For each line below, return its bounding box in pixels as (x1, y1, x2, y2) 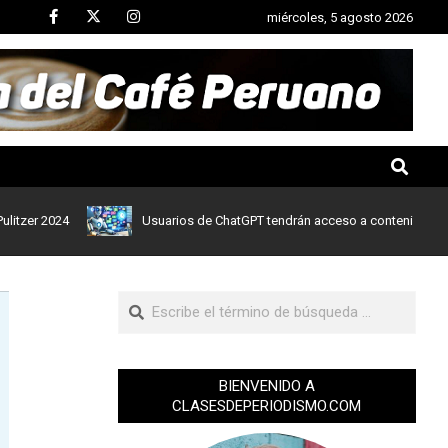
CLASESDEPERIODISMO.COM (172, 397, 362, 415)
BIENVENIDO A (218, 377, 315, 395)
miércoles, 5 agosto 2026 (267, 9, 413, 25)
